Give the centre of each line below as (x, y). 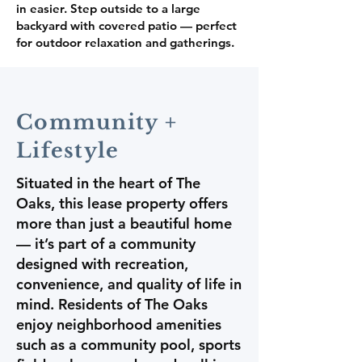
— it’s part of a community (106, 244)
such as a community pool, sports (128, 345)
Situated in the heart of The (108, 183)
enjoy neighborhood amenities (119, 324)
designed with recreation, (102, 264)
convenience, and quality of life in (129, 284)
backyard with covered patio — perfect (126, 25)
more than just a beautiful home (124, 223)
